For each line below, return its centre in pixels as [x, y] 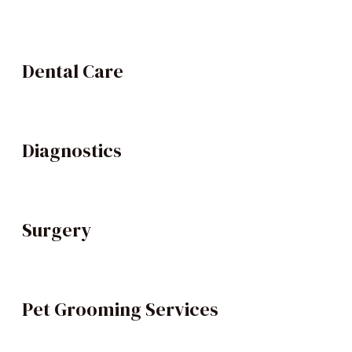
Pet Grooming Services [120, 309]
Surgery [57, 229]
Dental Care [73, 71]
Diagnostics [72, 150]
